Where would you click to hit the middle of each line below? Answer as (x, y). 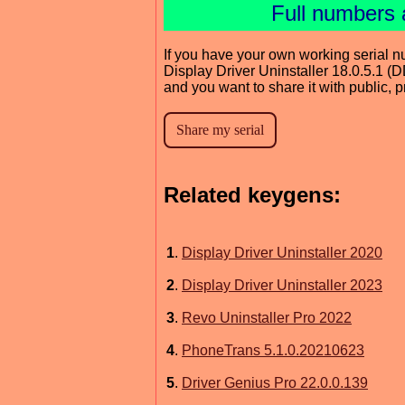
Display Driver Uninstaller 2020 (282, 253)
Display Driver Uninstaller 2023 (282, 285)
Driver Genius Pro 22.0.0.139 (275, 383)
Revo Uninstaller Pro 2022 (267, 318)
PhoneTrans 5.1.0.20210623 (273, 350)
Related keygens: (252, 195)
